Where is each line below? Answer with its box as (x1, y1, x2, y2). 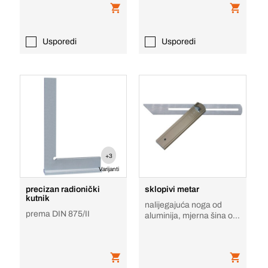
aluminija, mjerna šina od (145, 211, 238, 220)
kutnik (25, 194, 50, 203)
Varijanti (98, 166, 119, 172)
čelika (145, 222, 167, 231)
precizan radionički (25, 185, 100, 194)
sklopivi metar (145, 185, 200, 194)
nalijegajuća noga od (145, 200, 223, 209)
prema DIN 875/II (25, 209, 90, 218)
